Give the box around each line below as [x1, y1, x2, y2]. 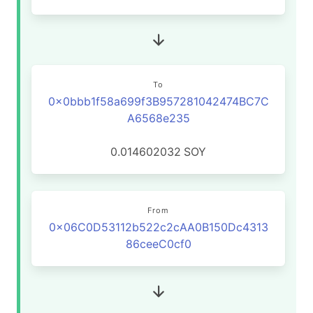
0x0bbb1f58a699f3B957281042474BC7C [48, 94, 269, 108]
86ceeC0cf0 [125, 237, 191, 251]
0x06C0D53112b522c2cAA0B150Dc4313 [48, 220, 268, 234]
